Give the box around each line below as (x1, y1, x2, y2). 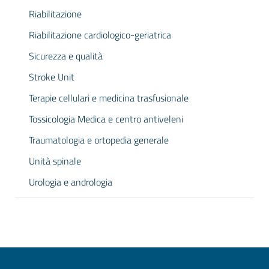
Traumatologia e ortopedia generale (29, 133, 169, 147)
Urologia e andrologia (29, 175, 112, 189)
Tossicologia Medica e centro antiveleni (29, 112, 183, 126)
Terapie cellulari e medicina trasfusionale (29, 91, 189, 105)
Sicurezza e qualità (29, 49, 103, 63)
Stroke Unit (29, 70, 74, 84)
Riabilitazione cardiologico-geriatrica (29, 28, 171, 42)
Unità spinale (29, 154, 81, 168)
